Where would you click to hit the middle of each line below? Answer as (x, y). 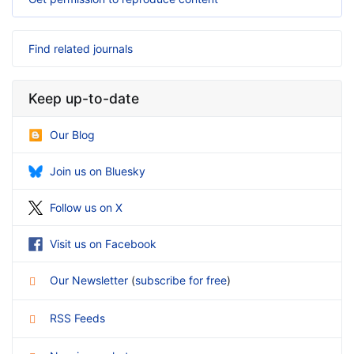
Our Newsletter (90, 281)
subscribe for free (181, 281)
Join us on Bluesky (98, 171)
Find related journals (81, 48)
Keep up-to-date (84, 98)
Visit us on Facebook (103, 244)
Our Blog (72, 134)
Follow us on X (86, 207)
